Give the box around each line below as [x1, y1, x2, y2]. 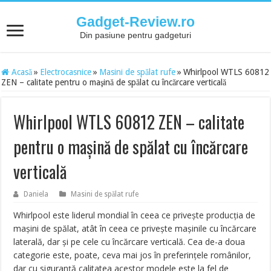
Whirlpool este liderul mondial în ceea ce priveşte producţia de [13, 209, 256, 221]
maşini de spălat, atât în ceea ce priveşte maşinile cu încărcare [13, 223, 257, 234]
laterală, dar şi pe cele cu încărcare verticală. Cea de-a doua [13, 236, 246, 247]
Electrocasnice [40, 67, 92, 77]
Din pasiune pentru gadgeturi [80, 30, 191, 40]
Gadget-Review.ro [76, 14, 195, 30]
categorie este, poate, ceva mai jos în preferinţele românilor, [13, 249, 252, 261]
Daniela [24, 190, 49, 198]
